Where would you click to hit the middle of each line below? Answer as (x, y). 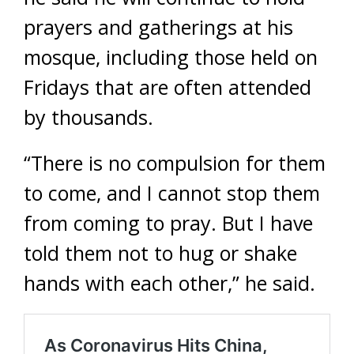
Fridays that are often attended (168, 87)
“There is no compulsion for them (175, 162)
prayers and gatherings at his (158, 26)
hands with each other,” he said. (169, 282)
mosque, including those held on (171, 56)
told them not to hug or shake (160, 252)
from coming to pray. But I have (168, 222)
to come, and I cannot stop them (172, 192)
